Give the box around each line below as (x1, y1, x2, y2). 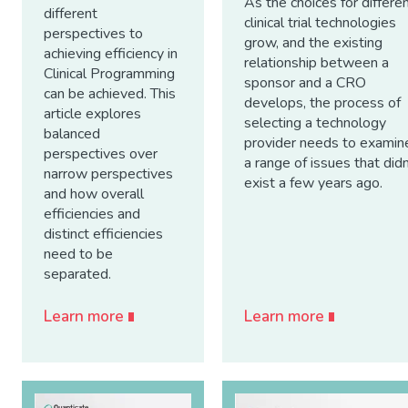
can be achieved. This (44, 83, 176, 104)
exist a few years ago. (244, 173, 382, 194)
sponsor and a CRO (244, 73, 366, 94)
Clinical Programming (44, 63, 175, 84)
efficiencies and (44, 203, 140, 224)
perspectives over (44, 143, 158, 164)
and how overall (44, 183, 144, 204)
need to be (44, 243, 113, 264)
